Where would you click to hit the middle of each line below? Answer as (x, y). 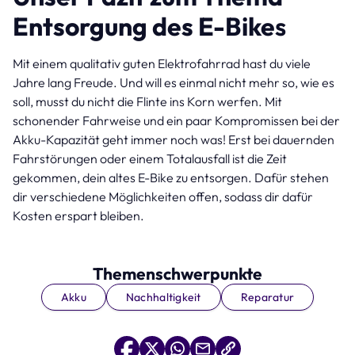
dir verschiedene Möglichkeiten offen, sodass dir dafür (163, 196)
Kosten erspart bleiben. (80, 215)
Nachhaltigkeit (163, 297)
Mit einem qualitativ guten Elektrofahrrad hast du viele (162, 63)
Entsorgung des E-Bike (144, 26)
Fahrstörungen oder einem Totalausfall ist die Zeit (150, 158)
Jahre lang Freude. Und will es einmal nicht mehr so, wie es (174, 82)
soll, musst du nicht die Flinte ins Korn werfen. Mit (147, 101)
